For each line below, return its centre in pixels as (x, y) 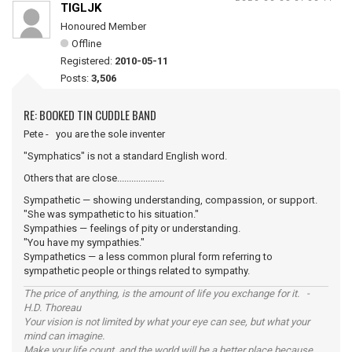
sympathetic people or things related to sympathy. (143, 271)
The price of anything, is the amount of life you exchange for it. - (167, 293)
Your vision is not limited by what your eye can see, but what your (167, 322)
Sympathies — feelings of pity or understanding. (132, 228)
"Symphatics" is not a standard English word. (125, 156)
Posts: (76, 78)
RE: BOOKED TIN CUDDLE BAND (90, 115)
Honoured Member (103, 26)
